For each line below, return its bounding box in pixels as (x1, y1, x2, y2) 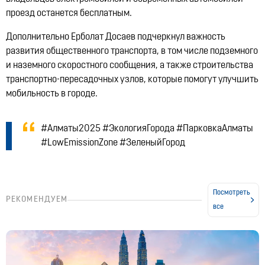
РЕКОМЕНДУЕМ (6, 195, 68, 204)
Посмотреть (212, 189, 250, 196)
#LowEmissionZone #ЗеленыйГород (40, 138, 185, 148)
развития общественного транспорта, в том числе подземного (6, 47, 258, 56)
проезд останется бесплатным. (6, 9, 132, 18)
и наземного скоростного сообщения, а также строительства (6, 61, 253, 70)
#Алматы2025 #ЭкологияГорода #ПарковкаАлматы (40, 124, 253, 134)
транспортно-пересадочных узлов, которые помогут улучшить (6, 75, 258, 85)
